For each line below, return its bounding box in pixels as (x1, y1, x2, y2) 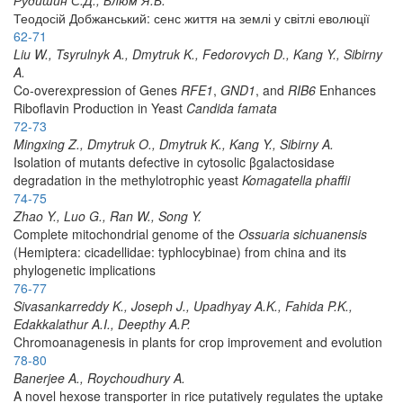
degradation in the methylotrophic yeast (13, 170, 242, 189)
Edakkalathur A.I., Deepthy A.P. (13, 314, 191, 333)
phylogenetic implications (13, 260, 156, 279)
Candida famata (186, 98, 277, 117)
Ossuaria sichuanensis (238, 224, 367, 243)
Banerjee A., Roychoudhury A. (13, 368, 185, 387)
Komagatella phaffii (242, 170, 350, 189)
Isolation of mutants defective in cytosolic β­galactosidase (13, 152, 335, 171)
